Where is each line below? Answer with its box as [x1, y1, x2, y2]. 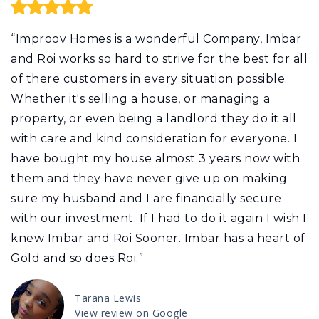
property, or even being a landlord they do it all [11, 111, 297, 125]
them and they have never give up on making [11, 171, 287, 185]
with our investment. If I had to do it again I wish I [11, 211, 307, 225]
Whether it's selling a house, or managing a [11, 91, 271, 105]
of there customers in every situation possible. [11, 71, 288, 85]
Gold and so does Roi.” [11, 251, 143, 265]
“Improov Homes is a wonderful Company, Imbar [11, 31, 301, 46]
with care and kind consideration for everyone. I [11, 131, 297, 145]
